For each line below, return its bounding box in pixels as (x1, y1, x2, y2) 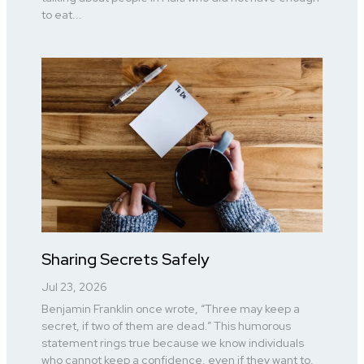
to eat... (41, 6, 83, 22)
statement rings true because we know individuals (41, 336, 305, 351)
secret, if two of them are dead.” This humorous (41, 318, 292, 334)
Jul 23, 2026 (41, 279, 108, 295)
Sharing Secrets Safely (41, 249, 210, 271)
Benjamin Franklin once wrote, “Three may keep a (41, 301, 301, 317)
